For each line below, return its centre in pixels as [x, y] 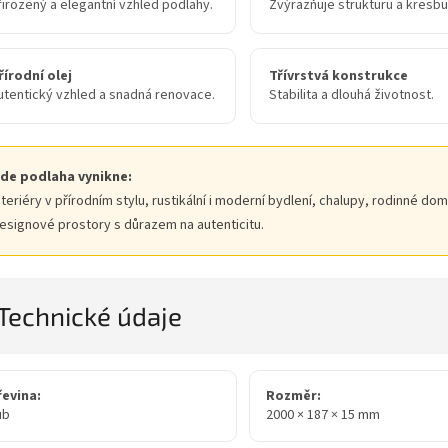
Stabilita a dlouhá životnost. [351, 95]
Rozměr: [293, 396]
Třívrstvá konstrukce [338, 76]
